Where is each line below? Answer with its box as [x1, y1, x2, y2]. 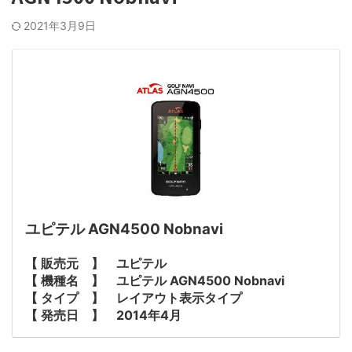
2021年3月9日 [24, 19, 96, 33]
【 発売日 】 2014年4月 [25, 307, 181, 324]
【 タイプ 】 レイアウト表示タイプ [25, 290, 242, 306]
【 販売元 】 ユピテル [25, 255, 167, 272]
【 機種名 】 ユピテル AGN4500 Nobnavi [25, 273, 284, 289]
